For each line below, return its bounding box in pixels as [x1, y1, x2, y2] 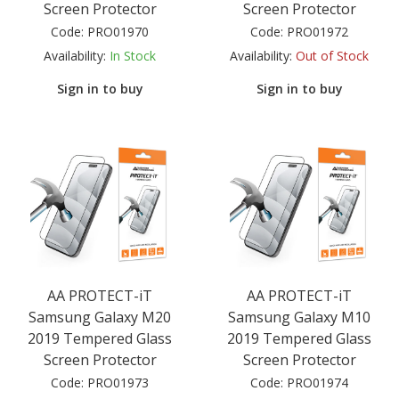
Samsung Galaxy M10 [228, 306, 370, 327]
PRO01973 [87, 373, 149, 391]
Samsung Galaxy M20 [28, 306, 171, 327]
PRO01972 [287, 23, 348, 41]
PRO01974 [287, 373, 348, 391]
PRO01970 [87, 23, 149, 41]
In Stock [110, 47, 156, 65]
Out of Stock [296, 47, 369, 65]
